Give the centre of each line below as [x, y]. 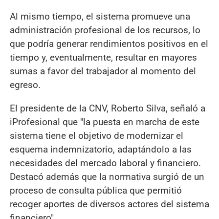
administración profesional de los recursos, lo [105, 30]
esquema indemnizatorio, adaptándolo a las [101, 149]
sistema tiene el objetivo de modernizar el [97, 135]
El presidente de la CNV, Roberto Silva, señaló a [108, 108]
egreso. [25, 85]
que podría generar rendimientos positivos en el [109, 44]
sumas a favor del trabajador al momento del [103, 71]
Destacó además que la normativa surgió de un [107, 176]
